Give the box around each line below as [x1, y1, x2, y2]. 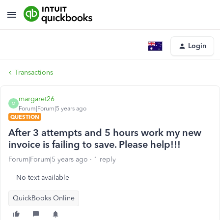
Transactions [15, 68, 53, 77]
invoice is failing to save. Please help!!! [8, 138, 181, 150]
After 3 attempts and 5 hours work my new [8, 127, 201, 138]
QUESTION [10, 113, 39, 120]
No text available [16, 173, 69, 182]
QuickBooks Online [13, 194, 75, 202]
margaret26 [19, 95, 55, 103]
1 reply [94, 155, 116, 164]
